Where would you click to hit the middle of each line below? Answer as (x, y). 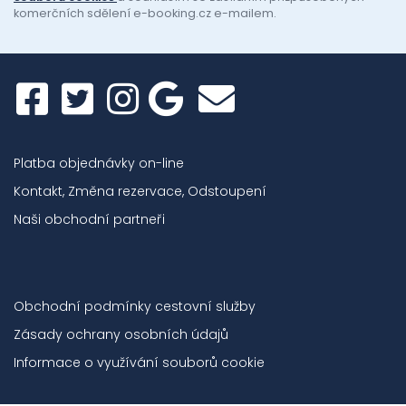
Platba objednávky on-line (99, 164)
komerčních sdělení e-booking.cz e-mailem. (145, 14)
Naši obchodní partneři (89, 220)
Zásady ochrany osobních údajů (121, 335)
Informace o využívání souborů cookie (139, 363)
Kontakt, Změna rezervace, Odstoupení (140, 192)
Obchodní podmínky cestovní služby (135, 307)
